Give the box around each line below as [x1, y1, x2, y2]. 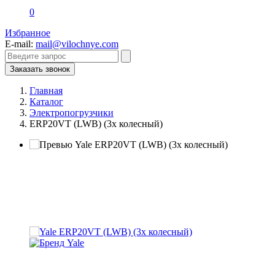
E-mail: [5, 39, 36, 49]
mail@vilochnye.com [36, 39, 118, 49]
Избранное [5, 28, 50, 38]
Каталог [29, 96, 63, 107]
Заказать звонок [10, 64, 70, 74]
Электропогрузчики [29, 107, 114, 118]
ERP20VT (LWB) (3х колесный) [29, 118, 163, 129]
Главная [29, 85, 63, 96]
